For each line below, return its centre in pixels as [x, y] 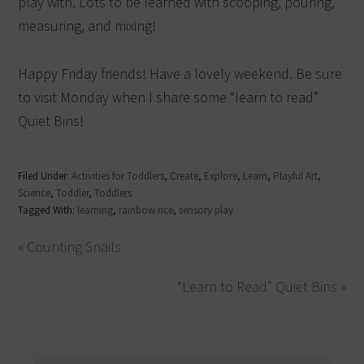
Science [35, 193]
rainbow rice [146, 210]
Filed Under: [45, 176]
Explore [221, 176]
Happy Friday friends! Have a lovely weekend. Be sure [180, 74]
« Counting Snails [70, 247]
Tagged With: [48, 210]
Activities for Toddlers [118, 176]
